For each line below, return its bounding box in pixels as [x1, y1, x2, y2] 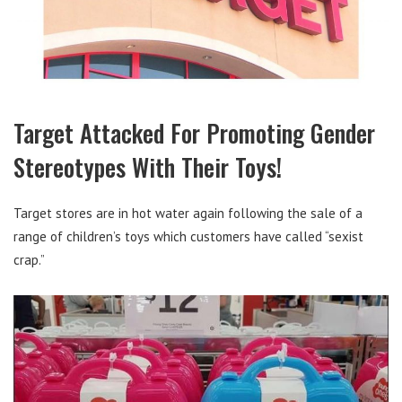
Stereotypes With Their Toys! [13, 149, 282, 186]
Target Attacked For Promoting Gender [13, 115, 375, 152]
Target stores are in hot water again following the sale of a [13, 205, 363, 223]
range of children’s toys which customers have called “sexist [13, 228, 363, 246]
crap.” [13, 251, 45, 269]
